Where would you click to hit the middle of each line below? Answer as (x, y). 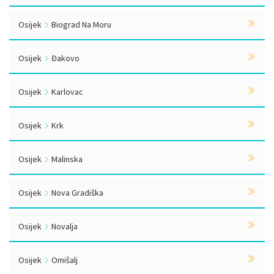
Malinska (66, 159)
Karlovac (66, 92)
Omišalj (64, 260)
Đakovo (65, 58)
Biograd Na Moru (80, 24)
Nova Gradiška (76, 193)
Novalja (64, 226)
